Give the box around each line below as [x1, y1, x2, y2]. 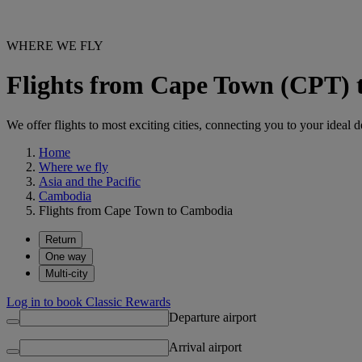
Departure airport [169, 309, 256, 324]
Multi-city [45, 267, 88, 280]
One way [45, 250, 86, 263]
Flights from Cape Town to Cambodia [39, 203, 233, 217]
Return [45, 233, 76, 246]
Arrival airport [169, 339, 242, 354]
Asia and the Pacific [39, 174, 141, 188]
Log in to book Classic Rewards [6, 294, 170, 309]
